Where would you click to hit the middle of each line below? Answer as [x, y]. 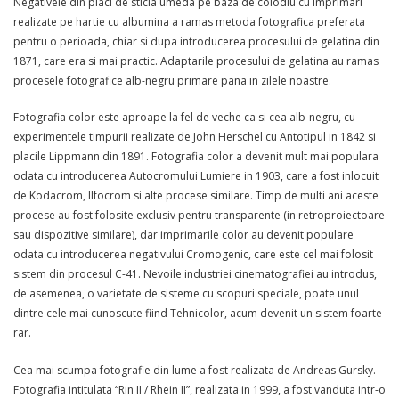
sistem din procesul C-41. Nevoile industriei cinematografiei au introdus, [195, 274]
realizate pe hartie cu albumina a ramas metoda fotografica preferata [189, 22]
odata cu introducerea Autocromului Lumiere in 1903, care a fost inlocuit [196, 176]
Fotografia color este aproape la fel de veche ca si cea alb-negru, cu [184, 118]
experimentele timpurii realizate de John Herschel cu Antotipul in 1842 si [195, 137]
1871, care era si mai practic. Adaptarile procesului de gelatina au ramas [196, 61]
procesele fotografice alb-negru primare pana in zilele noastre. [172, 81]
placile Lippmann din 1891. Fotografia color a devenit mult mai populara [196, 157]
